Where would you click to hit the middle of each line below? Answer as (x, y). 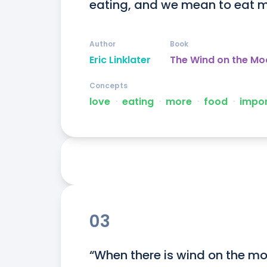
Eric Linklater (120, 60)
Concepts (108, 86)
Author (103, 44)
